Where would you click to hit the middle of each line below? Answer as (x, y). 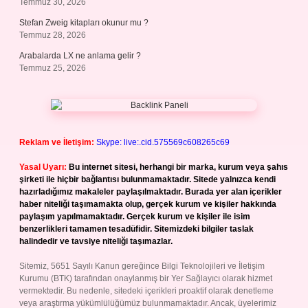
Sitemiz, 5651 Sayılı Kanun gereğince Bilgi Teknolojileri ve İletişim (142, 266)
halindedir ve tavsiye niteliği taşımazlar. (96, 241)
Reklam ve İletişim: (57, 142)
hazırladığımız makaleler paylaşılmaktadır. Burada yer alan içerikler (151, 192)
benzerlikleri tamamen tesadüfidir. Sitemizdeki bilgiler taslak (136, 229)
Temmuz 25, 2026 (53, 68)
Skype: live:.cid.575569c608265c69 (163, 142)
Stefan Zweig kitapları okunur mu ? (84, 23)
